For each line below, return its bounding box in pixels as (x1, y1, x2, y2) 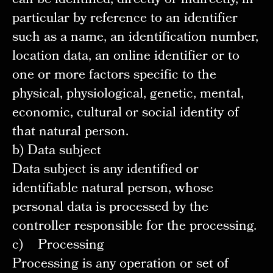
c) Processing (12, 235, 104, 258)
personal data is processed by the (12, 197, 208, 220)
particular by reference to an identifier (12, 8, 238, 31)
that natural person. (12, 121, 129, 144)
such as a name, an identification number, (12, 27, 258, 50)
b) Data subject (12, 140, 101, 163)
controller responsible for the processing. (12, 216, 257, 239)
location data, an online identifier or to (12, 46, 239, 69)
